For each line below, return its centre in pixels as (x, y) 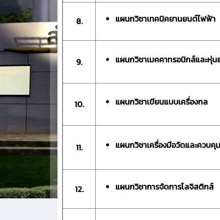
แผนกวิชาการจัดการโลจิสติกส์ (165, 186)
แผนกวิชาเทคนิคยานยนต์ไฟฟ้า (165, 18)
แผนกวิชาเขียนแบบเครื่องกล (162, 101)
